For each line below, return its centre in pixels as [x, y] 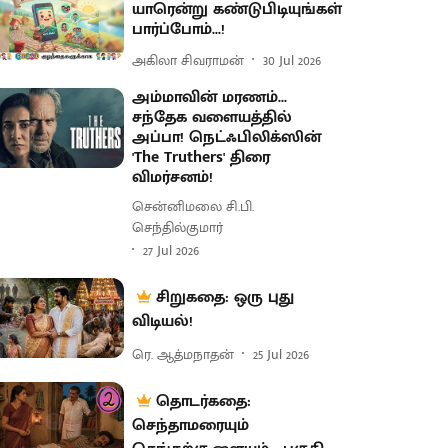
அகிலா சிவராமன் [188, 60]
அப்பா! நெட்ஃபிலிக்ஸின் [227, 137]
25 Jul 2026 [281, 354]
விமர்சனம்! [173, 177]
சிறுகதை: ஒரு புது [225, 297]
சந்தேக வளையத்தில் [212, 117]
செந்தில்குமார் [178, 227]
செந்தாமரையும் [191, 425]
